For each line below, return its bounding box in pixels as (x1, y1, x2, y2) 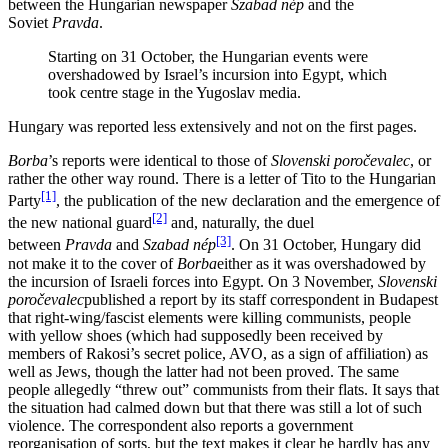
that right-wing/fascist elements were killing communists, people (8, 308, 411, 326)
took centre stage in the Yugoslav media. (48, 83, 301, 101)
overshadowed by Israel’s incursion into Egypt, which (48, 65, 387, 83)
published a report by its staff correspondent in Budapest (84, 290, 438, 308)
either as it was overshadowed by (217, 254, 426, 272)
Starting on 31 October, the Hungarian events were (48, 47, 368, 65)
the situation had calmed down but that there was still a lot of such (8, 398, 422, 416)
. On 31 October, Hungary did (231, 236, 421, 254)
